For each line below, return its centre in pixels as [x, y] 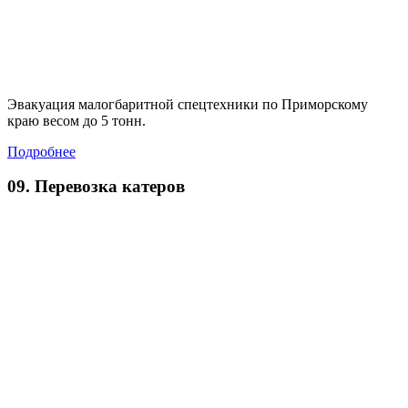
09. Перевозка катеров [96, 187]
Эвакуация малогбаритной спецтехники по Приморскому [188, 104]
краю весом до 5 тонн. [76, 120]
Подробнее [41, 151]
